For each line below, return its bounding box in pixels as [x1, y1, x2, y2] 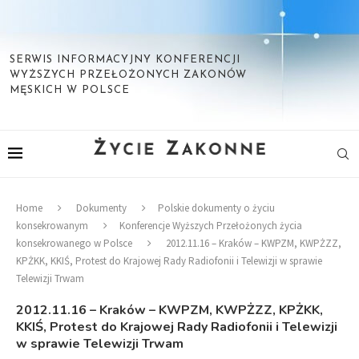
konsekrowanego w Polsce [16, 236, 132, 250]
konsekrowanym [16, 219, 88, 232]
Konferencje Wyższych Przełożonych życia [119, 219, 302, 232]
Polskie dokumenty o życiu [158, 201, 275, 215]
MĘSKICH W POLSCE [10, 85, 130, 95]
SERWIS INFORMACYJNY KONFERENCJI [10, 54, 240, 65]
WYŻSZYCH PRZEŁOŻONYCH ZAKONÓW [10, 70, 247, 80]
